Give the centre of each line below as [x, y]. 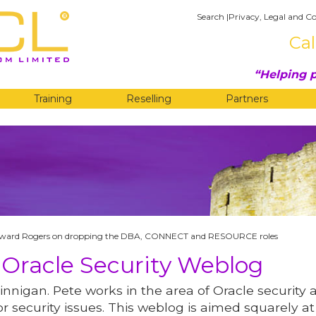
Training [53, 99]
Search [211, 17]
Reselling [148, 99]
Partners [247, 99]
